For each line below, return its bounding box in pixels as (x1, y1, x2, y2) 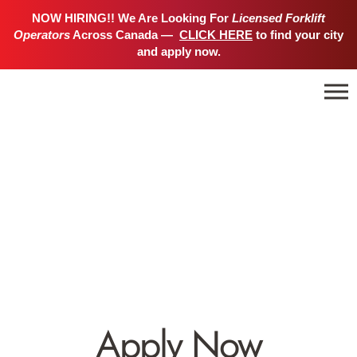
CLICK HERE (179, 28, 253, 41)
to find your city (253, 28, 343, 41)
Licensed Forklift (232, 11, 325, 25)
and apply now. (136, 45, 221, 58)
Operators (14, 28, 70, 41)
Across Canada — (70, 28, 176, 41)
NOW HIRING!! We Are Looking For (32, 11, 232, 25)
